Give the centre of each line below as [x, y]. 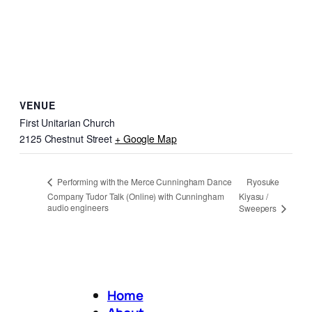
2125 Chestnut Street [66, 138]
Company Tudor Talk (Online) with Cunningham [136, 196]
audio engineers [78, 207]
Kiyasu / [253, 196]
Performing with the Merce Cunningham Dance [143, 181]
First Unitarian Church [67, 122]
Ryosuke [263, 181]
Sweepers [259, 208]
